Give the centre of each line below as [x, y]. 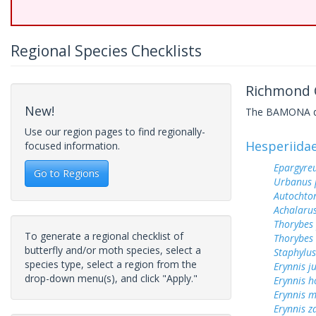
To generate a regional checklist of [104, 236]
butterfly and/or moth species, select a [113, 250]
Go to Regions [67, 173]
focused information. [72, 146]
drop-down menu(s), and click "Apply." [111, 278]
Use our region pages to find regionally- [115, 132]
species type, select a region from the [111, 264]
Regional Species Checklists [106, 51]
